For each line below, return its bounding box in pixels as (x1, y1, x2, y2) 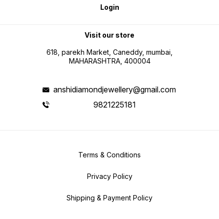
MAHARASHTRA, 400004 (68, 57, 151, 66)
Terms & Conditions (78, 150, 141, 159)
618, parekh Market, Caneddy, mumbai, (46, 48, 173, 57)
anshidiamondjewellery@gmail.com (53, 85, 176, 95)
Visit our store (85, 30, 134, 39)
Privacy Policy (87, 172, 132, 180)
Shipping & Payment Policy (66, 193, 153, 202)
